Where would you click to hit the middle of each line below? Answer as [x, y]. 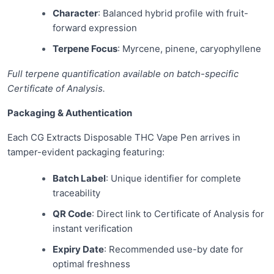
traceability [76, 193]
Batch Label [79, 178]
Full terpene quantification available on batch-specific [123, 73]
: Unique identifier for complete [173, 178]
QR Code [72, 214]
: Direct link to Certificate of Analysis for [178, 214]
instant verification [92, 229]
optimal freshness [91, 264]
